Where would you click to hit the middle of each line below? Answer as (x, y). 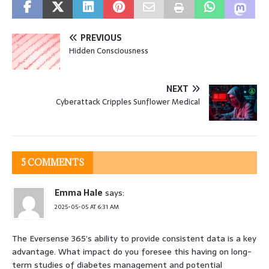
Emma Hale (79, 192)
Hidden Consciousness (109, 50)
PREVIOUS (101, 38)
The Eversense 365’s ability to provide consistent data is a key (134, 238)
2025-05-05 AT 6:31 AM (87, 207)
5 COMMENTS (53, 162)
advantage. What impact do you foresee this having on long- (132, 251)
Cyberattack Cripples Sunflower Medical (128, 101)
